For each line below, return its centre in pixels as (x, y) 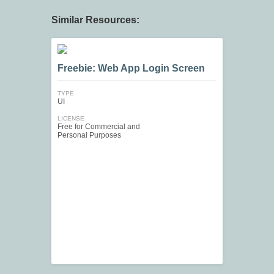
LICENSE (71, 119)
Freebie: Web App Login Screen (131, 68)
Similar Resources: (95, 20)
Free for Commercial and (99, 127)
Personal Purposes (89, 135)
